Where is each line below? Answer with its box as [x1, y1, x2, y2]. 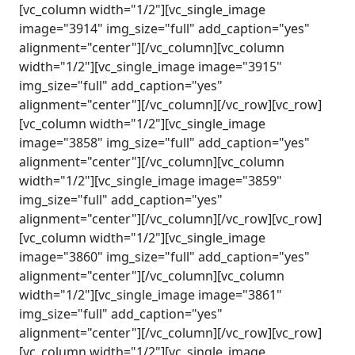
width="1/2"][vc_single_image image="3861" [19, 286, 282, 303]
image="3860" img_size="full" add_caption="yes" [19, 248, 310, 265]
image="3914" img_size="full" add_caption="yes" [19, 20, 310, 37]
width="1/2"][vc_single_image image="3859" [19, 172, 282, 189]
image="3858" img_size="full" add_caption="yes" [19, 134, 310, 151]
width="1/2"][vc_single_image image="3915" [19, 58, 282, 75]
